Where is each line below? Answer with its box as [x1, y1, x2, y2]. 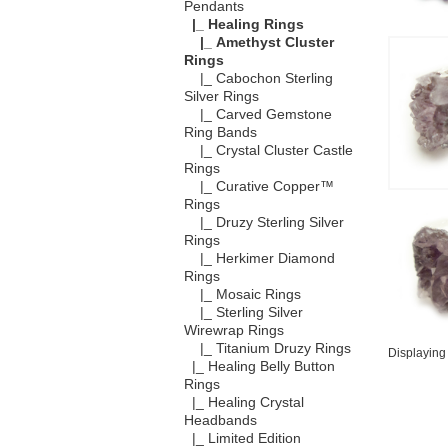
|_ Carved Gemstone [183, 107, 332, 123]
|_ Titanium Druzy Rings [183, 341, 351, 357]
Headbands [183, 413, 257, 429]
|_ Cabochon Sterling [183, 71, 333, 87]
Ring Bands [183, 125, 257, 141]
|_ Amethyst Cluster [183, 35, 334, 51]
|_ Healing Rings [183, 17, 304, 33]
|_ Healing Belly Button [183, 359, 335, 375]
